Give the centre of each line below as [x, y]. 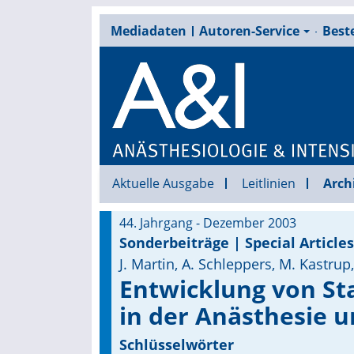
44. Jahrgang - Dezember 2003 [207, 223]
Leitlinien [268, 183]
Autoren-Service [249, 31]
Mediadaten [148, 31]
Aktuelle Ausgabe [163, 183]
